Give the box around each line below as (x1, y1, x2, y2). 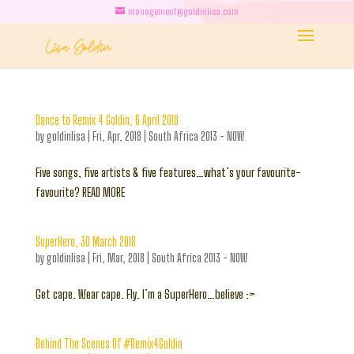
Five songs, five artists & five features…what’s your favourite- (35, 165, 301, 179)
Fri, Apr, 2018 (92, 130, 141, 143)
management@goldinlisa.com (127, 6, 239, 17)
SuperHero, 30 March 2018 (35, 234, 136, 249)
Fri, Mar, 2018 (92, 251, 145, 265)
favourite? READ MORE (35, 185, 125, 199)
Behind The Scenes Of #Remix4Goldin (35, 336, 183, 351)
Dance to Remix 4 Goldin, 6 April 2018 (35, 112, 179, 127)
